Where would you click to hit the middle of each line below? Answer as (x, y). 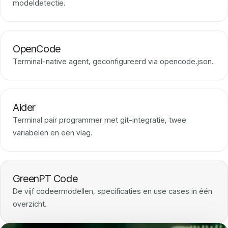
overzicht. (30, 204)
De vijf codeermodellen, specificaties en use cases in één (112, 191)
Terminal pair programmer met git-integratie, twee (99, 120)
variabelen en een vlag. (53, 133)
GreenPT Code (45, 179)
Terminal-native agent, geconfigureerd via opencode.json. (113, 62)
